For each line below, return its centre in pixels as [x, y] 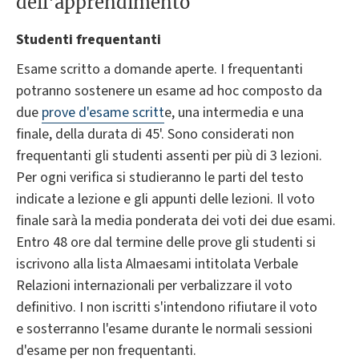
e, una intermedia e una [234, 113]
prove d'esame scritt [103, 113]
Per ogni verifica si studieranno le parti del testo [160, 178]
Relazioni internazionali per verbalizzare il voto [154, 286]
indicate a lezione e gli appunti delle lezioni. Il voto [165, 200]
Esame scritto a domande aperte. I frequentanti [159, 70]
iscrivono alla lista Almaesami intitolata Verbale [157, 264]
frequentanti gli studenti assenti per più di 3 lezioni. [169, 156]
